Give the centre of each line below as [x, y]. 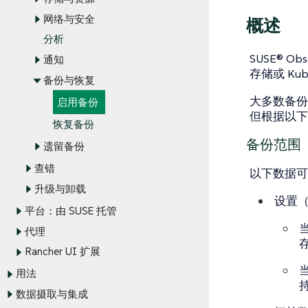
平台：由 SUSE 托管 [71, 211]
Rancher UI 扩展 [63, 252]
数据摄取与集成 [52, 294]
